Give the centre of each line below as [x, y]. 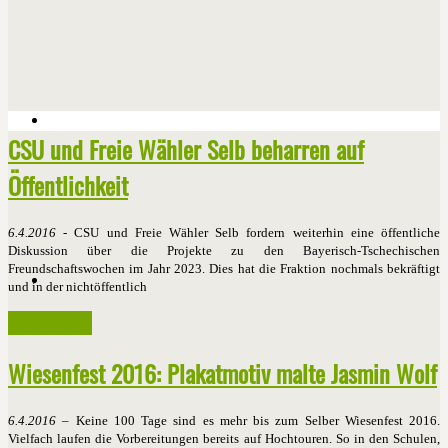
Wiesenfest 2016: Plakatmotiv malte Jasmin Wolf [222, 373]
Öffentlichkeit [68, 185]
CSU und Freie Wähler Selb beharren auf [186, 149]
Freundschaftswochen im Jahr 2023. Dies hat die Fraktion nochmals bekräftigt [224, 269]
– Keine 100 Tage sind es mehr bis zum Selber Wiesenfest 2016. [248, 421]
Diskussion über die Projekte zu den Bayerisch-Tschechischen [224, 251]
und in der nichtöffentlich [77, 287]
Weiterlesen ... [50, 323]
